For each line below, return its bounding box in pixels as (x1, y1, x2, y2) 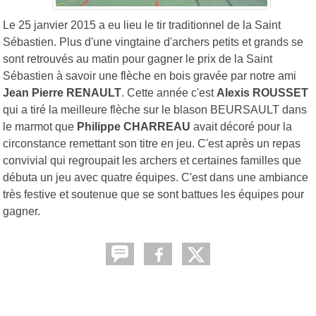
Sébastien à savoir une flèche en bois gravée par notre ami (3, 69, 296, 82)
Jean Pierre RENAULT (3, 86, 121, 99)
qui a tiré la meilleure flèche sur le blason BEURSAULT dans (3, 103, 307, 116)
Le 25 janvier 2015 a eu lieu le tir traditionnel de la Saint (3, 18, 281, 31)
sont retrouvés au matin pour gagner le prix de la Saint (3, 52, 272, 65)
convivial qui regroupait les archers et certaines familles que (3, 154, 301, 166)
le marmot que (3, 120, 77, 133)
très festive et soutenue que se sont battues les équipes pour (3, 188, 304, 200)
